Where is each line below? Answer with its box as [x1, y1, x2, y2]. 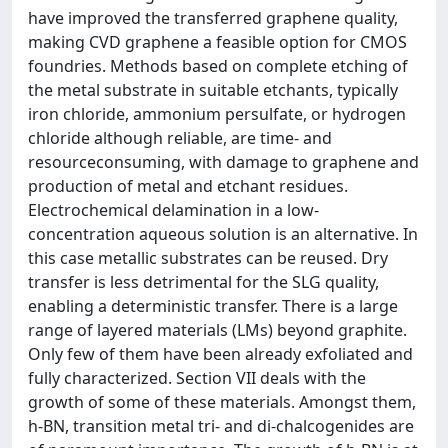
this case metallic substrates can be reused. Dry [28, 247, 388, 269]
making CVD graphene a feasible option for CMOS [28, 31, 407, 53]
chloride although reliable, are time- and [28, 127, 332, 149]
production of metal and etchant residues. [28, 175, 348, 197]
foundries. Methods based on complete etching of [28, 55, 408, 77]
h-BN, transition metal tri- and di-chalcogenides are [28, 415, 414, 437]
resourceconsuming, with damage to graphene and [28, 151, 419, 173]
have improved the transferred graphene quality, [28, 7, 398, 29]
